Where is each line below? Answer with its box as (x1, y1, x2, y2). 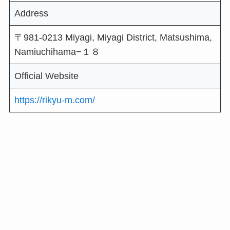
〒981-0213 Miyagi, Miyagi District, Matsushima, (14, 32, 212, 43)
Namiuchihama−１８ (14, 47, 100, 57)
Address (14, 8, 48, 19)
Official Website (14, 70, 79, 81)
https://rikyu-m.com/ (14, 94, 95, 105)
